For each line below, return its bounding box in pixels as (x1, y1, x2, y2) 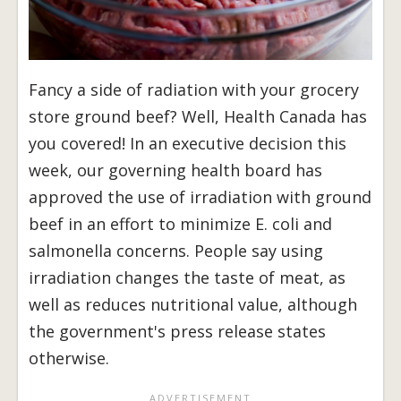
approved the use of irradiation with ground (29, 185, 371, 208)
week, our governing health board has (29, 158, 322, 181)
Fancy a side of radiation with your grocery (29, 78, 359, 100)
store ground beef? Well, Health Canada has (29, 105, 367, 127)
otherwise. (29, 346, 109, 369)
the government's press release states (29, 320, 326, 342)
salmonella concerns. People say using (29, 239, 323, 261)
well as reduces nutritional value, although (29, 293, 357, 315)
